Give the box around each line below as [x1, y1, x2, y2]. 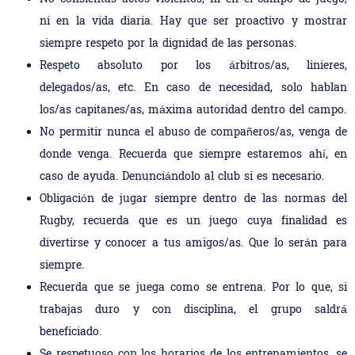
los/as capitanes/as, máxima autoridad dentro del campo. [40, 102, 346, 119]
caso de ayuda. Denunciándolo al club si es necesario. [40, 169, 324, 185]
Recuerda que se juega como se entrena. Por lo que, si [40, 280, 347, 296]
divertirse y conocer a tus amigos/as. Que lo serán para [40, 235, 347, 252]
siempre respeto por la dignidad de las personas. [40, 36, 296, 52]
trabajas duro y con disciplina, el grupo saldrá [40, 302, 347, 319]
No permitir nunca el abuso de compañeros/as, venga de [40, 124, 347, 141]
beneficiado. [40, 324, 101, 341]
